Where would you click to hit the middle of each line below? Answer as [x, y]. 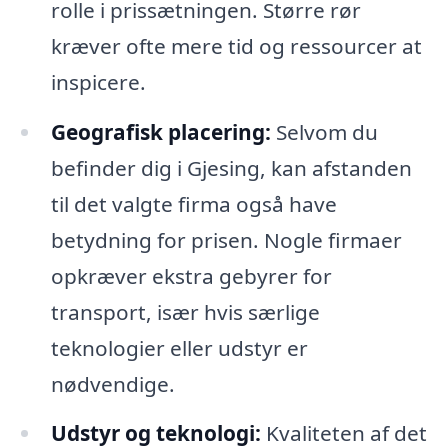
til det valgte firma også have [193, 203]
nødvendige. [112, 383]
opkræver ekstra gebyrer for [191, 275]
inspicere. [98, 81]
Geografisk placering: [160, 131]
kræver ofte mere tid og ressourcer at [236, 45]
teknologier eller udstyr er [179, 347]
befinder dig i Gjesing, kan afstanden [231, 167]
